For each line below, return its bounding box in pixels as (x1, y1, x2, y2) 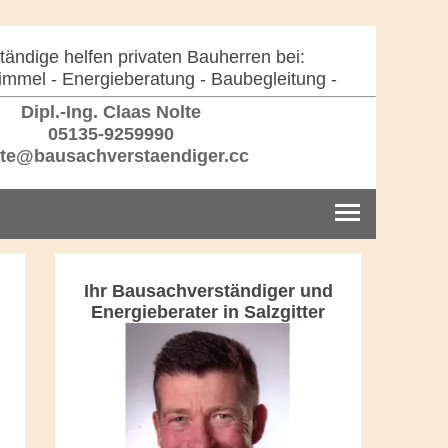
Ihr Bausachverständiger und (83, 280, 333, 301)
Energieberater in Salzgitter (91, 301, 325, 322)
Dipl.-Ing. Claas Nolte (16, 102, 201, 122)
